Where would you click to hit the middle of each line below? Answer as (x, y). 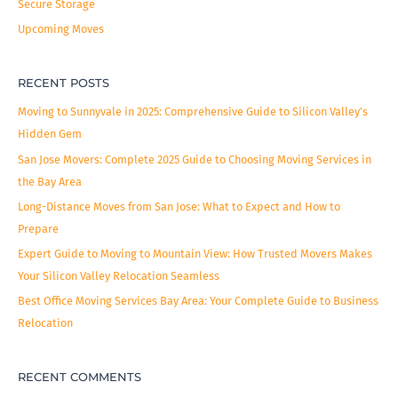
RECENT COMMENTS (80, 378)
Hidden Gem (50, 134)
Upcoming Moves (61, 28)
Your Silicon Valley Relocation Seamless (119, 276)
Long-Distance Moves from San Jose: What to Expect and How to (179, 206)
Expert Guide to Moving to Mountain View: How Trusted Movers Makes (195, 254)
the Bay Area (50, 181)
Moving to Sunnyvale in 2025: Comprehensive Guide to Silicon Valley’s (193, 112)
